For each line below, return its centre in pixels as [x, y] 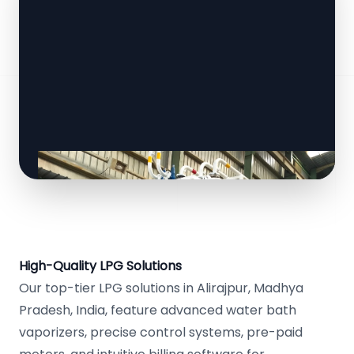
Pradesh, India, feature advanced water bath [158, 310]
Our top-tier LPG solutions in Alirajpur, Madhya [161, 288]
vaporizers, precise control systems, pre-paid [161, 332]
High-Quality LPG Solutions [100, 266]
